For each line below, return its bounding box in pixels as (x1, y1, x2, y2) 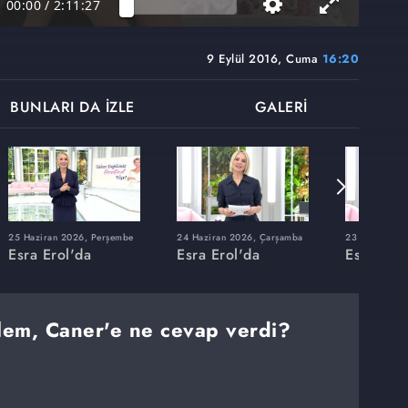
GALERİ (254, 97, 308, 118)
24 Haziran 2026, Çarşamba (177, 229, 303, 244)
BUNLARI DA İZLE (10, 97, 135, 118)
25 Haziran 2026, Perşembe (8, 229, 134, 244)
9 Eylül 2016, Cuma (207, 50, 322, 68)
